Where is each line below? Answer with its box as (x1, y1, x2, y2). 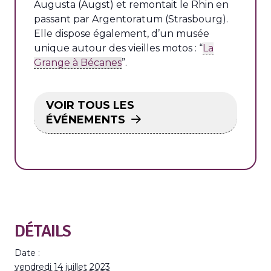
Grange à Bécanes (34, 57, 122, 68)
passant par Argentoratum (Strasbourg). (34, 13, 228, 25)
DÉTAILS (15, 221, 71, 241)
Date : (15, 247, 40, 258)
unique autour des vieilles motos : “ (34, 42, 203, 54)
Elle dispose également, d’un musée (34, 28, 209, 39)
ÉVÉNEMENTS (46, 113, 125, 126)
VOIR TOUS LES (46, 99, 134, 112)
